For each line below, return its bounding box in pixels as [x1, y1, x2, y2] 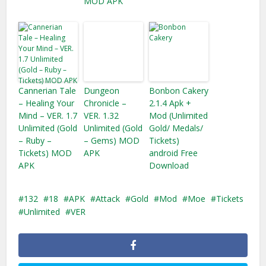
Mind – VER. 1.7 [18, 110, 78, 121]
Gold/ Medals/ [149, 122, 204, 134]
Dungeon [84, 85, 120, 96]
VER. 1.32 [84, 110, 119, 121]
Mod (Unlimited [149, 110, 208, 121]
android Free [149, 147, 198, 159]
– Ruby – [18, 135, 52, 146]
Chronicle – [84, 97, 127, 109]
